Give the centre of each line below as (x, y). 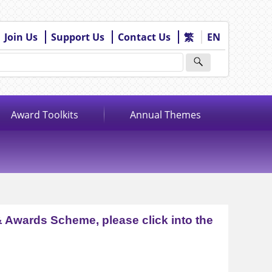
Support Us (78, 37)
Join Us (21, 37)
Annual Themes (165, 115)
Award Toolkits (44, 115)
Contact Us (144, 37)
